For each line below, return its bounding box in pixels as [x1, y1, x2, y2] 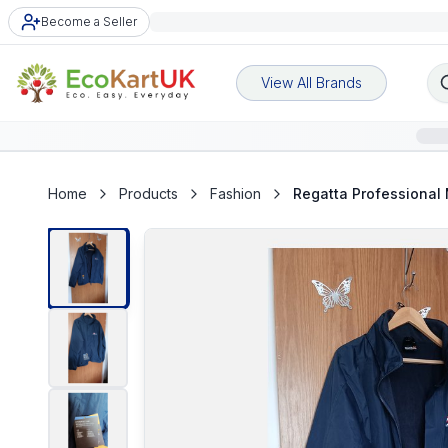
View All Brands [261, 74, 362, 91]
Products [119, 185, 178, 202]
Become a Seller [41, 14, 137, 29]
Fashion [210, 185, 261, 202]
